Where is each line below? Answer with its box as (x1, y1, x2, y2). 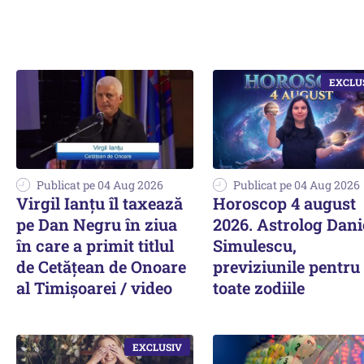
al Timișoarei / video (16, 277, 172, 299)
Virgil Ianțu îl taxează (16, 193, 183, 214)
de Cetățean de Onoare (16, 256, 186, 278)
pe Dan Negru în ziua (16, 214, 177, 236)
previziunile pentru (213, 256, 360, 278)
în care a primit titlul (16, 235, 174, 257)
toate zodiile (213, 277, 305, 299)
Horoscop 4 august (213, 193, 356, 214)
